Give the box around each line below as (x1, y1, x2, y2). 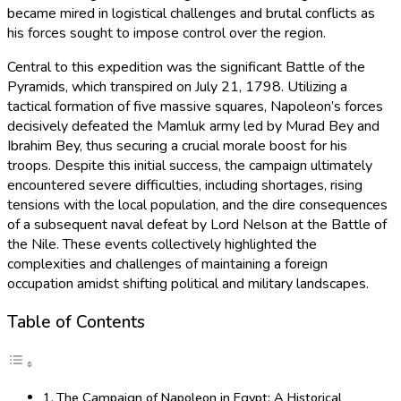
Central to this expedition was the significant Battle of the (7, 56, 365, 77)
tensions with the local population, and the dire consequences (7, 194, 388, 215)
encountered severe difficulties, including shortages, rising (7, 175, 363, 195)
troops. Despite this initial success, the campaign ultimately (7, 155, 372, 175)
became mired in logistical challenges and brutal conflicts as (7, 3, 375, 23)
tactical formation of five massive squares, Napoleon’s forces (7, 96, 383, 116)
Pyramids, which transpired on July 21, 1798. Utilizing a (7, 76, 347, 97)
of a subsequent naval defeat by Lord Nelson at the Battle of (7, 214, 387, 235)
